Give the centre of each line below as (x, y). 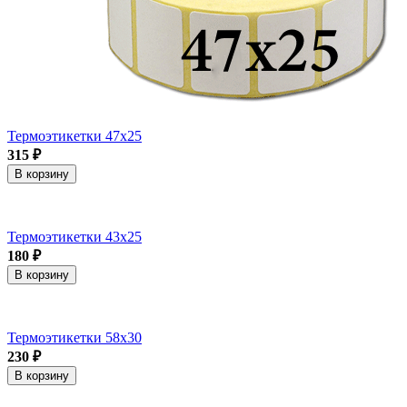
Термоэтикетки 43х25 (74, 236)
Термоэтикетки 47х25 (74, 135)
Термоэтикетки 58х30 (74, 337)
